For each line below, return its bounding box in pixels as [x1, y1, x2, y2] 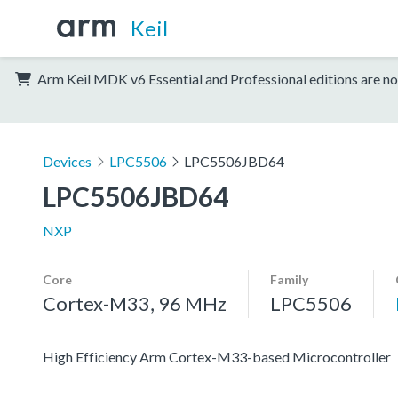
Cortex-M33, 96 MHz [43, 291, 227, 315]
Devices [43, 152, 92, 170]
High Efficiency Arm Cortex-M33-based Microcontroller [43, 347, 391, 365]
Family [270, 271, 308, 287]
